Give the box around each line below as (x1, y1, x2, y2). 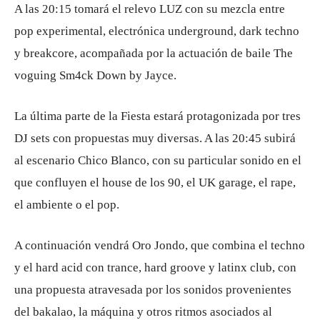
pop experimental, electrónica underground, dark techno (14, 24, 299, 38)
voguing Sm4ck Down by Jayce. (14, 69, 176, 82)
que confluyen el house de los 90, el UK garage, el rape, (14, 176, 296, 189)
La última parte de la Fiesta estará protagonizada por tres (14, 109, 301, 123)
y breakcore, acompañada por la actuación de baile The (14, 46, 293, 60)
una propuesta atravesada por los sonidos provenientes (14, 283, 291, 296)
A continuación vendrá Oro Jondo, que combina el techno (14, 239, 305, 252)
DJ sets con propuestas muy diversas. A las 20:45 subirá (14, 131, 296, 145)
